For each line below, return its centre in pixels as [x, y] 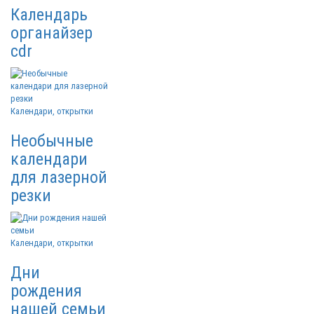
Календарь [49, 15]
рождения [46, 291]
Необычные [52, 141]
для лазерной [59, 177]
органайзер [52, 33]
